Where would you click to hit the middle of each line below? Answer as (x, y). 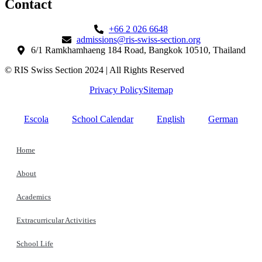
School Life (35, 244)
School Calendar (103, 119)
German (223, 119)
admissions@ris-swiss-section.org (138, 40)
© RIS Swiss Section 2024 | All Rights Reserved (94, 70)
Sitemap (158, 90)
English (171, 119)
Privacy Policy (116, 90)
